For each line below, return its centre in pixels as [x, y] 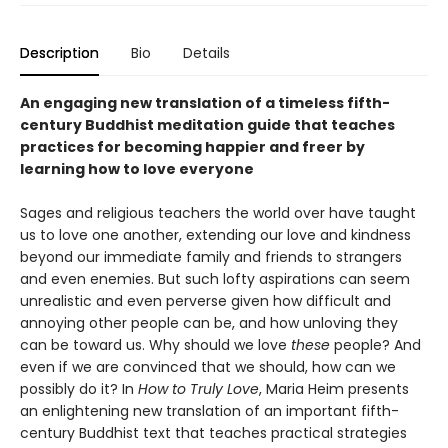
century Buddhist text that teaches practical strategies [213, 433]
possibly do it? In [79, 389]
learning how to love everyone [137, 169]
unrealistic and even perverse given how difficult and [205, 301]
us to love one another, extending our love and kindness [215, 235]
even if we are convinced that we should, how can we [208, 367]
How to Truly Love [198, 389]
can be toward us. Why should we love [155, 345]
